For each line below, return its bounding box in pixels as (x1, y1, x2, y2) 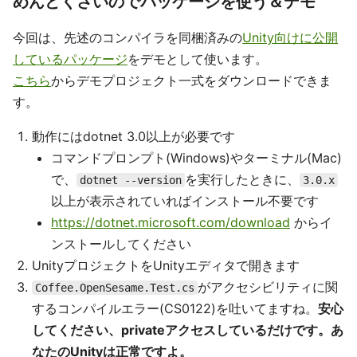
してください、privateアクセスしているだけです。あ (32, 322, 343, 338)
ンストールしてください (51, 236, 191, 252)
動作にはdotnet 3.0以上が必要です (32, 128, 235, 144)
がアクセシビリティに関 (198, 279, 338, 295)
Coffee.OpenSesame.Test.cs (35, 281, 194, 294)
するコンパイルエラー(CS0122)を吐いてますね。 (32, 300, 318, 316)
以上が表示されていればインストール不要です (51, 193, 319, 209)
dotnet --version (80, 174, 182, 186)
